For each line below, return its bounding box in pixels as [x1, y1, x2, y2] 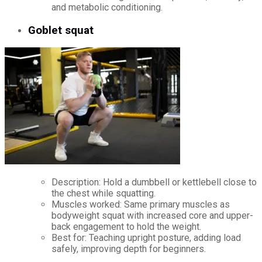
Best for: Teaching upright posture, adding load [51, 232, 241, 244]
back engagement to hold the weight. [51, 221, 201, 233]
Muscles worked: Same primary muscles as [51, 199, 230, 211]
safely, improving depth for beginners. [51, 243, 206, 255]
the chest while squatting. [51, 188, 156, 199]
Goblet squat [28, 23, 94, 37]
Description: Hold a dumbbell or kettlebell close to [51, 177, 257, 188]
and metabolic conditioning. [51, 1, 163, 13]
